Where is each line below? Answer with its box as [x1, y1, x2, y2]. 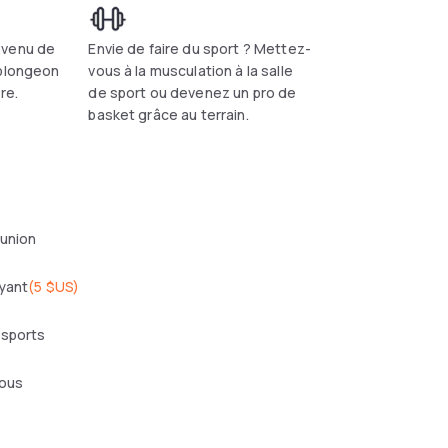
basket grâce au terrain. [88, 105, 249, 124]
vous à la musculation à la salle [88, 61, 293, 80]
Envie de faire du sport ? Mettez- [88, 39, 311, 58]
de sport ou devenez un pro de [88, 83, 297, 102]
